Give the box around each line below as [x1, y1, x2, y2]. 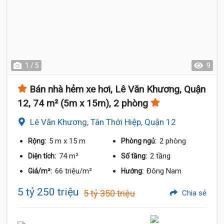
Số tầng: [121, 152, 149, 160]
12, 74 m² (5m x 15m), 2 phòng [17, 97, 148, 109]
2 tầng [150, 151, 171, 160]
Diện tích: [28, 152, 57, 160]
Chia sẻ [180, 188, 206, 197]
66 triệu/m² [55, 166, 92, 175]
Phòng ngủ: [121, 137, 158, 145]
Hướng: [121, 167, 145, 175]
